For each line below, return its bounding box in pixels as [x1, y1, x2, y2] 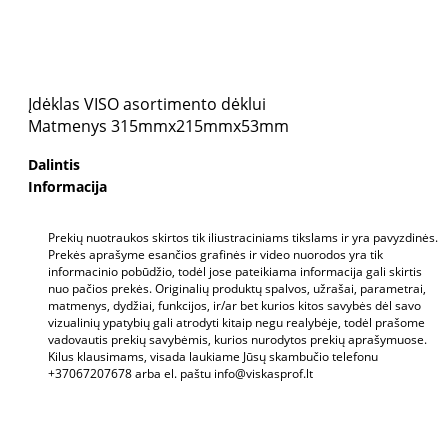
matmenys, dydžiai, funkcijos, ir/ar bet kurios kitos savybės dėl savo [48, 296, 421, 314]
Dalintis [28, 154, 80, 174]
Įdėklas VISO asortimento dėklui [28, 92, 266, 115]
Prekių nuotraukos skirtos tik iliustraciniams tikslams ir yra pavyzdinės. [48, 228, 438, 246]
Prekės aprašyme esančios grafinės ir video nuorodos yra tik [48, 245, 383, 263]
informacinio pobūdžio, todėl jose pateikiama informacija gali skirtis [48, 262, 422, 280]
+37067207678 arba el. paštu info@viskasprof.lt [48, 364, 313, 382]
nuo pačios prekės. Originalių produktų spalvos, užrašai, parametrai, [48, 279, 426, 297]
